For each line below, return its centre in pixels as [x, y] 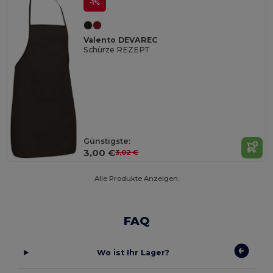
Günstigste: [107, 141]
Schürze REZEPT [117, 50]
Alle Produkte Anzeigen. [136, 179]
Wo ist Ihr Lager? [133, 253]
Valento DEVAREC [121, 40]
